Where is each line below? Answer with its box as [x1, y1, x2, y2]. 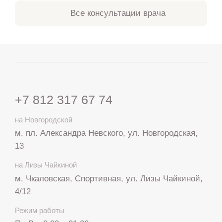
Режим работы [14, 206, 64, 215]
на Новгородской [14, 115, 72, 124]
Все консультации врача [70, 7, 166, 18]
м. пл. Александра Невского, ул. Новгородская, [14, 128, 198, 138]
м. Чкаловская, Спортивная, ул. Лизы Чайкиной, [14, 173, 203, 183]
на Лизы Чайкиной [14, 161, 77, 169]
